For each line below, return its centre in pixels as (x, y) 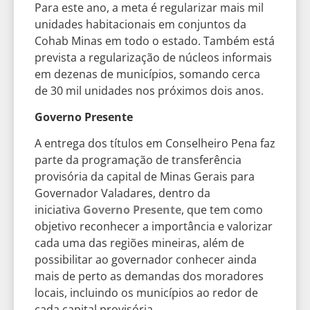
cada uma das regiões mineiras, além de (139, 243)
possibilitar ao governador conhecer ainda (146, 260)
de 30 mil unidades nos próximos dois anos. (151, 90)
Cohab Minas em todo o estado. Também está (155, 40)
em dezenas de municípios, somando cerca (147, 74)
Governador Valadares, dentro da (122, 193)
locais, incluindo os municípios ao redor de (146, 293)
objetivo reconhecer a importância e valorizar (154, 227)
